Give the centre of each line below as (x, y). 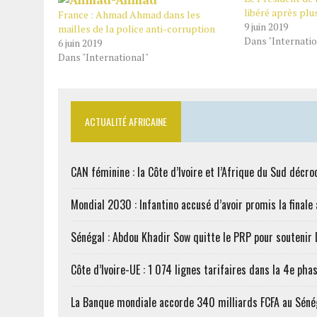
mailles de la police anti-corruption (137, 29)
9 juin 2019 (266, 27)
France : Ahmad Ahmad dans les (129, 15)
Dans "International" (103, 57)
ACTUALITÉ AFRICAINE (126, 121)
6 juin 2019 (80, 43)
